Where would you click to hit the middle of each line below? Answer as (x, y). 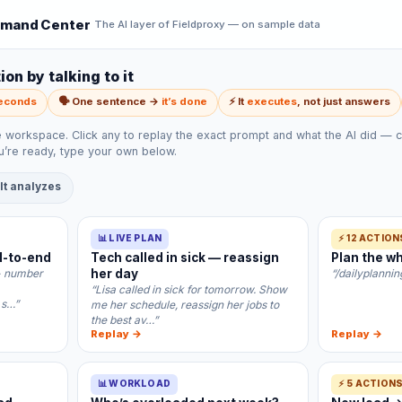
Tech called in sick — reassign (185, 258)
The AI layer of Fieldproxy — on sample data (207, 24)
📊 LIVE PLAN (130, 238)
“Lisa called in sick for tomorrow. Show (189, 289)
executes (272, 101)
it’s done (184, 101)
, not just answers (344, 101)
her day (114, 274)
